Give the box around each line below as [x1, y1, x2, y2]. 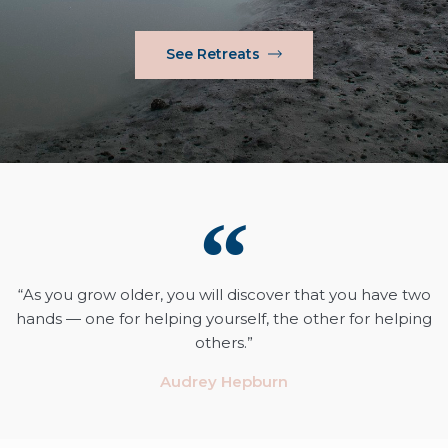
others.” [195, 332, 253, 352]
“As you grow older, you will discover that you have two [17, 284, 431, 304]
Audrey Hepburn [160, 371, 288, 391]
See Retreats [166, 44, 260, 63]
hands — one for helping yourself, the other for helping [16, 308, 432, 328]
